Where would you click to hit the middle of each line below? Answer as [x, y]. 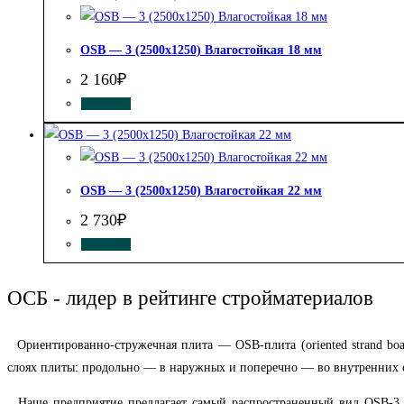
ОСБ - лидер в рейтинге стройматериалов [190, 298]
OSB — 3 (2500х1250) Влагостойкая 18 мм [201, 50]
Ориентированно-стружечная [92, 345]
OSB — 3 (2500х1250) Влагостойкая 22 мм [201, 190]
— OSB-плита [257, 345]
